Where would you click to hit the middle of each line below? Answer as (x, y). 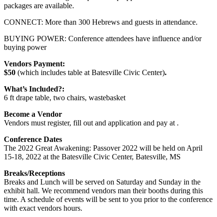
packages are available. (40, 5)
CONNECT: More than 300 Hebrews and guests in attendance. (102, 22)
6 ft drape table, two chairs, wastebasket (65, 97)
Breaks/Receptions (34, 173)
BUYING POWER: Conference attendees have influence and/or (103, 38)
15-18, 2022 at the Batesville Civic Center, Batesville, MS (92, 156)
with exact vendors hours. (43, 208)
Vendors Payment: (34, 63)
